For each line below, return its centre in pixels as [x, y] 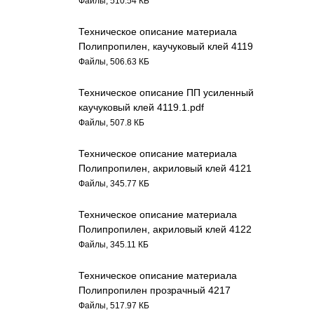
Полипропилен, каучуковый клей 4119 [166, 46]
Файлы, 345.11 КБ [114, 244]
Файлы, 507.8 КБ [112, 122]
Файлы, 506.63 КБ [114, 61]
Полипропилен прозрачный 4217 [155, 290]
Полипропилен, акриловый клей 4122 [165, 229]
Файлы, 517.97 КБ [114, 305]
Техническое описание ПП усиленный [166, 93]
